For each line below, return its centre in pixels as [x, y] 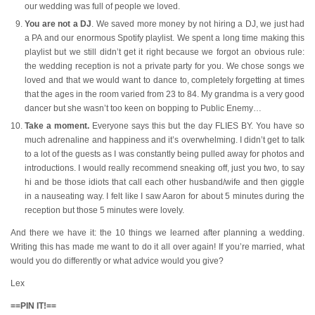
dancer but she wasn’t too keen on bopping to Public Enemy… [143, 109]
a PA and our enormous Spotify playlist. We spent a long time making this [165, 38]
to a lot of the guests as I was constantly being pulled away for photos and [165, 154]
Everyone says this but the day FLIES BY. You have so [197, 126]
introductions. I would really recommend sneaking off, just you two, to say [165, 168]
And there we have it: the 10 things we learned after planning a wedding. [157, 233]
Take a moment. [57, 126]
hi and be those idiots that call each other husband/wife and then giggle [165, 182]
